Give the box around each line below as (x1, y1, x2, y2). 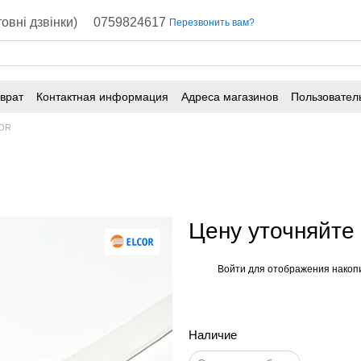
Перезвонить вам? (169, 17, 255, 28)
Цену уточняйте (189, 218, 355, 243)
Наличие (189, 328, 237, 342)
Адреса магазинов (181, 89, 278, 103)
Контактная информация (36, 89, 168, 103)
